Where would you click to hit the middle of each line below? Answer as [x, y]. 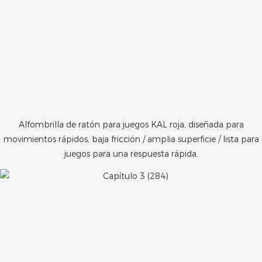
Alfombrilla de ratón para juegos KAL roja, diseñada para [131, 124]
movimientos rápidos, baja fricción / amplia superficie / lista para [131, 139]
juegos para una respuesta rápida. [131, 154]
